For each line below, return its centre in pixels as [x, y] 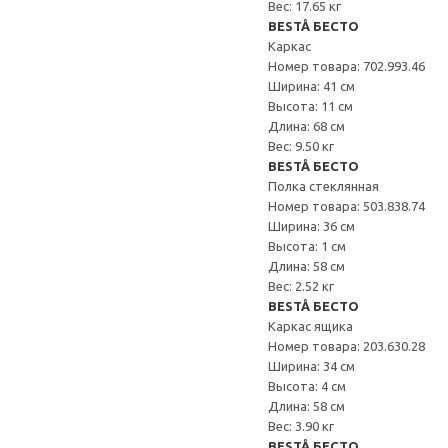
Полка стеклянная [323, 186]
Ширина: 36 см [311, 226]
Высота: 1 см [307, 246]
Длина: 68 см [306, 126]
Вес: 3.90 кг [301, 426]
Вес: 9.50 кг [301, 146]
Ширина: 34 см [311, 366]
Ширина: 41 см [311, 86]
